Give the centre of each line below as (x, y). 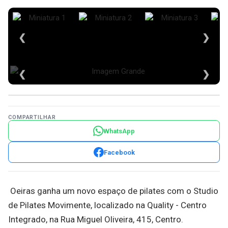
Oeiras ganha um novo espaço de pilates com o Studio (113, 191)
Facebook (119, 152)
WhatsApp (119, 131)
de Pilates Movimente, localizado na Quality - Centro (107, 205)
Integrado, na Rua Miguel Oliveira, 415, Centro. (96, 219)
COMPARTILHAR (32, 117)
